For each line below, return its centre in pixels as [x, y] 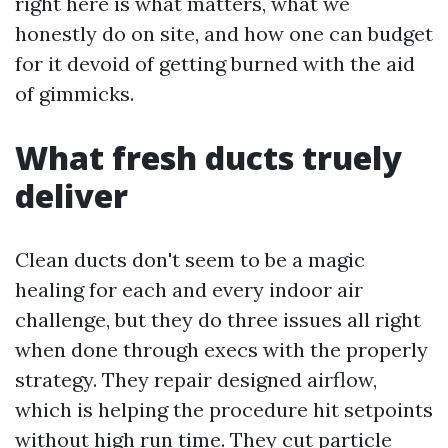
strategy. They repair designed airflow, [196, 379]
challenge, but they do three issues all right [218, 319]
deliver [71, 195]
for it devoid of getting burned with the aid [215, 63]
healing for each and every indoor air [189, 289]
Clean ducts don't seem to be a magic [190, 259]
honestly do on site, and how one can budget [224, 33]
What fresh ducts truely [208, 157]
